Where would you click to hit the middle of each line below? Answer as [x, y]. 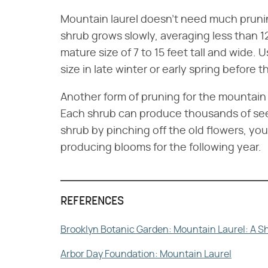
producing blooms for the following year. [161, 148]
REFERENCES [92, 202]
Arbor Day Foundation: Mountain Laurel [146, 254]
